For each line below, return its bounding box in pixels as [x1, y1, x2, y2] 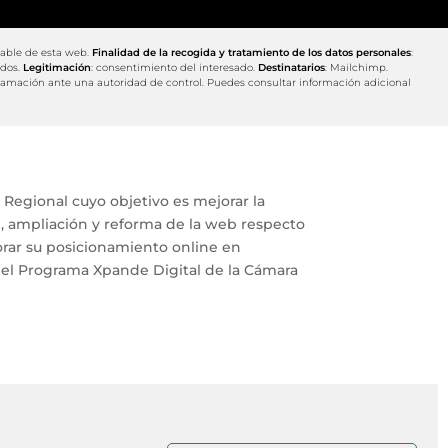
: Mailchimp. [325, 60, 389, 74]
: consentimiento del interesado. [91, 60, 259, 74]
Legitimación [23, 60, 92, 74]
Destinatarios [258, 60, 326, 74]
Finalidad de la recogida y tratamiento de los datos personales [91, 45, 411, 59]
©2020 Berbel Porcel [156, 416, 292, 433]
